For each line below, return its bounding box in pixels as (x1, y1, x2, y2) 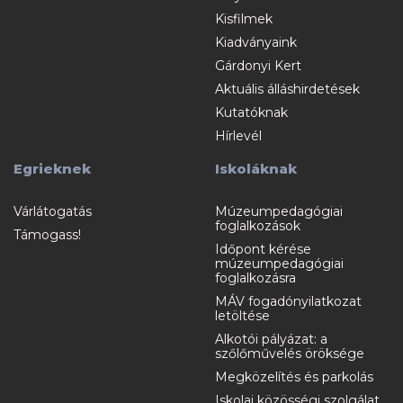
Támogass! (13, 226, 81, 243)
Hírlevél (215, 127, 262, 144)
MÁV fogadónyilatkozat (215, 292, 362, 309)
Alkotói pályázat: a (215, 330, 327, 347)
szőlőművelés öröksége (215, 345, 364, 362)
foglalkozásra (215, 269, 296, 286)
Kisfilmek (215, 10, 273, 27)
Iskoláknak (215, 159, 297, 177)
